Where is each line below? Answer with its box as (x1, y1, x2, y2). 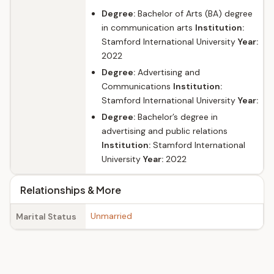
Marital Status (16, 211, 76, 222)
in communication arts (102, 22, 195, 33)
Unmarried (91, 210, 132, 221)
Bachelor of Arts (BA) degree (135, 8, 253, 19)
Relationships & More (20, 183, 121, 196)
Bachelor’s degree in (135, 111, 218, 122)
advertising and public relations (102, 125, 228, 136)
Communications (102, 81, 173, 92)
